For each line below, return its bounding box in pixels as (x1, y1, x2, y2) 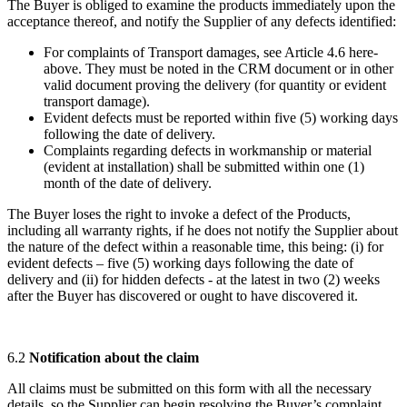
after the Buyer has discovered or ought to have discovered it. (7, 287, 358, 303)
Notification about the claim (29, 349, 199, 365)
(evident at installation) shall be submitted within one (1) (44, 158, 364, 174)
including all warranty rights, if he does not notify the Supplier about (7, 222, 398, 238)
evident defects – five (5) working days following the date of (7, 254, 353, 271)
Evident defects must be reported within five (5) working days (44, 109, 398, 125)
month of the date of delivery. (44, 174, 212, 191)
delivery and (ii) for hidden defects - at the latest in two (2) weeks (7, 271, 380, 287)
